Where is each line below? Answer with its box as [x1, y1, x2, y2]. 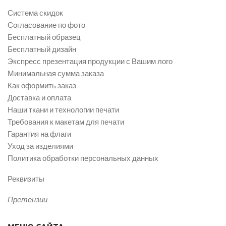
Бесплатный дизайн [8, 44, 76, 53]
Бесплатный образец [8, 32, 81, 41]
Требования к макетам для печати [8, 117, 124, 126]
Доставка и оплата [8, 92, 71, 102]
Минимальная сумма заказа [8, 68, 104, 78]
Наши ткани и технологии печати [8, 104, 119, 114]
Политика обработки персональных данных [8, 153, 158, 162]
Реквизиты [8, 174, 44, 183]
